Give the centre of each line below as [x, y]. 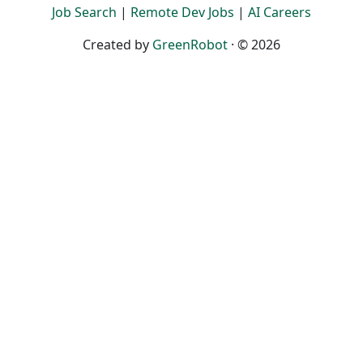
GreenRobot [190, 45]
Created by [117, 45]
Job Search [84, 12]
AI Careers [280, 12]
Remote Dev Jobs [182, 12]
